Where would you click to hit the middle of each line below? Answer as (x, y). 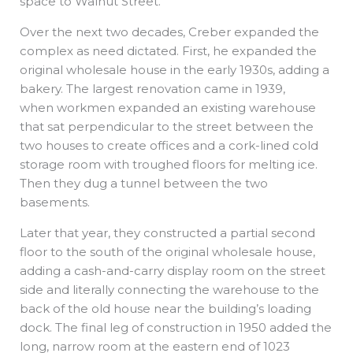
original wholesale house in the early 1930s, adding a (175, 69)
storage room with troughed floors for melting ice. (169, 164)
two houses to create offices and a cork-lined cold (169, 145)
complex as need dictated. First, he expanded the (168, 50)
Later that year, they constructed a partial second (167, 232)
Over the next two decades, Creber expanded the (169, 32)
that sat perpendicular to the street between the (167, 126)
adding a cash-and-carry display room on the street (173, 270)
